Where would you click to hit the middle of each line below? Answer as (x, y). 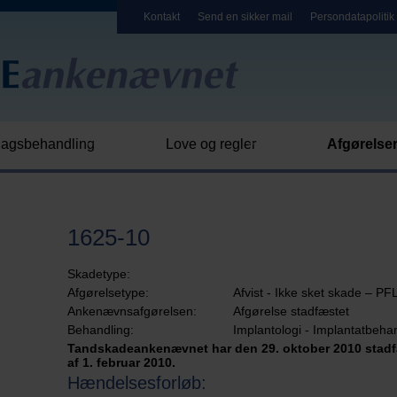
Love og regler (211, 144)
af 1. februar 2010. (121, 362)
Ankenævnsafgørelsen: (132, 311)
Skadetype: (99, 274)
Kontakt (162, 17)
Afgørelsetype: (108, 292)
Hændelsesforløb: (137, 383)
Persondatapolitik (352, 17)
